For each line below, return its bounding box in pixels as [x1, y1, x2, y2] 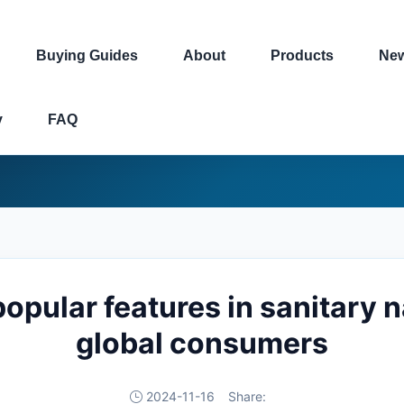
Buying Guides [36, 48, 138, 63]
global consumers [76, 326, 328, 361]
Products [271, 48, 334, 63]
